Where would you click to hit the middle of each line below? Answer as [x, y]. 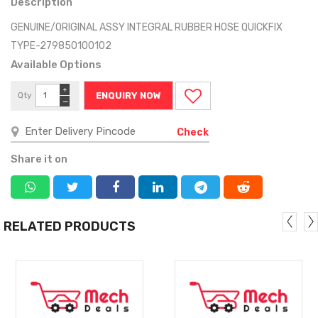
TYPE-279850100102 [61, 45]
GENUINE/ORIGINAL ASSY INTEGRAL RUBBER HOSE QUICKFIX [147, 27]
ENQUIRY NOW [128, 95]
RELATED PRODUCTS [70, 226]
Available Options [56, 64]
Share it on [39, 159]
